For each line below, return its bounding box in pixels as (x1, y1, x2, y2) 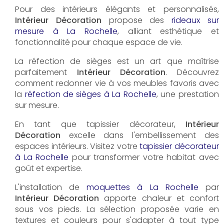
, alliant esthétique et (117, 25, 219, 37)
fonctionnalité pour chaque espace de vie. (15, 36, 182, 48)
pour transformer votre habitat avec (68, 151, 219, 163)
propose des (101, 14, 172, 26)
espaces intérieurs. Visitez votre (15, 140, 140, 152)
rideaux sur (171, 14, 219, 26)
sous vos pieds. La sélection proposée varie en (15, 203, 219, 215)
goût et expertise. (15, 162, 82, 174)
